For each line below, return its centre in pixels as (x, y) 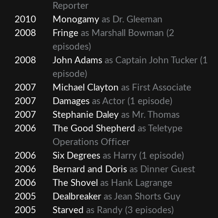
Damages (71, 101)
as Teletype (159, 128)
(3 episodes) (148, 210)
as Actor (107, 101)
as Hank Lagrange (135, 183)
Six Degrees (76, 156)
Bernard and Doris (90, 169)
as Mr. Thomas (149, 115)
